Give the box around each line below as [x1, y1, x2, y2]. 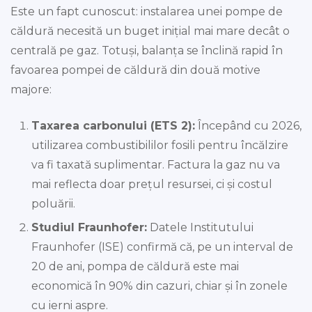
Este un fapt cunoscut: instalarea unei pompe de [10, 5, 283, 19]
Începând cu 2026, [195, 119, 302, 133]
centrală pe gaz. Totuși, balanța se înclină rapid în [10, 44, 283, 58]
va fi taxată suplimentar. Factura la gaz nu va [31, 158, 280, 172]
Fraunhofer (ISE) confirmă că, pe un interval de [31, 240, 293, 254]
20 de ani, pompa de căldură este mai [31, 260, 239, 274]
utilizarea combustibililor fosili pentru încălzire [31, 139, 288, 153]
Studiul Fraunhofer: [31, 221, 147, 235]
